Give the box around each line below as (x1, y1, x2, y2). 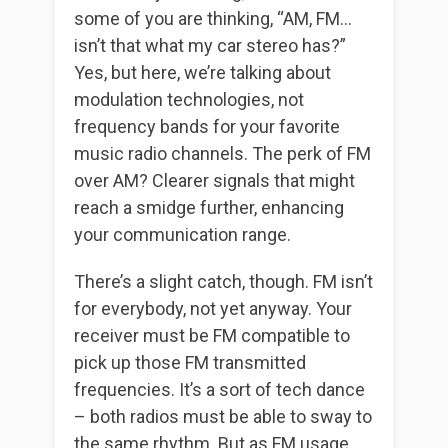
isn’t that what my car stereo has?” (74, 35, 346, 56)
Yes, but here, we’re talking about (74, 62, 331, 83)
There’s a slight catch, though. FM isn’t (74, 271, 373, 292)
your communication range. (74, 224, 291, 245)
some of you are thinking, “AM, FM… (74, 8, 352, 29)
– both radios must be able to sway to (74, 406, 372, 427)
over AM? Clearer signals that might (74, 170, 355, 191)
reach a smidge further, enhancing (74, 197, 344, 218)
